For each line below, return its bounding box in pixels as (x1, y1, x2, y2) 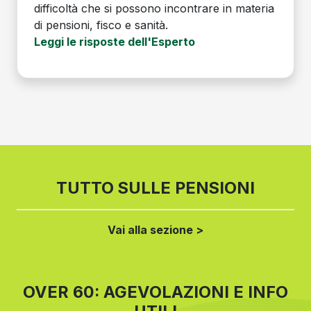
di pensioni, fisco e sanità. (34, 18, 168, 33)
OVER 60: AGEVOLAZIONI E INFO (23, 282, 288, 303)
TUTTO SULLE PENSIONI (56, 178, 255, 199)
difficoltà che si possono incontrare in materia (34, 1, 274, 16)
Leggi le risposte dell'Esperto (34, 35, 195, 49)
